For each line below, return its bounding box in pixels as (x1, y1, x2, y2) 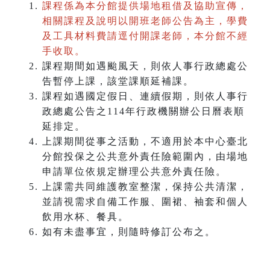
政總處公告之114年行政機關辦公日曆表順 (42, 106, 245, 117)
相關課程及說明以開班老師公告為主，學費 (42, 16, 248, 27)
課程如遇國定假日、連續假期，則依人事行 (42, 91, 248, 102)
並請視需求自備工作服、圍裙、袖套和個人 (42, 196, 248, 207)
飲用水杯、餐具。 (42, 212, 129, 222)
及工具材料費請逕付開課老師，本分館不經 (42, 31, 248, 42)
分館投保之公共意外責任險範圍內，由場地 (42, 151, 248, 162)
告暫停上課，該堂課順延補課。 (42, 76, 194, 87)
